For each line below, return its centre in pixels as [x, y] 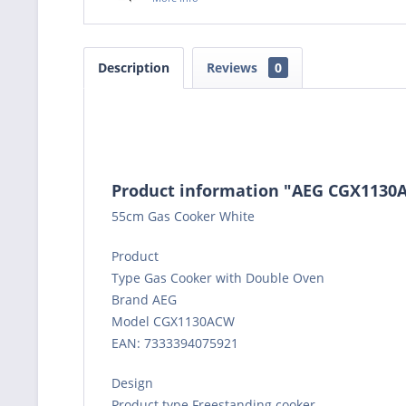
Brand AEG [144, 299]
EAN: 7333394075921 [175, 343]
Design [132, 382]
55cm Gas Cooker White [183, 216]
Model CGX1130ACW [173, 321]
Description [134, 67]
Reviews [234, 67]
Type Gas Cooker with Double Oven [218, 277]
